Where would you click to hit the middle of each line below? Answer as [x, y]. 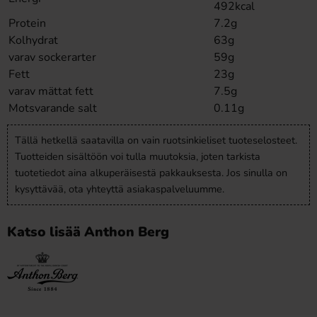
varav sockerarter [52, 57]
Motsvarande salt [53, 108]
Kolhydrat [33, 40]
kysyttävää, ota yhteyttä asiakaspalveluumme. [120, 189]
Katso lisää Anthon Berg [88, 232]
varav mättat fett [51, 91]
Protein [27, 23]
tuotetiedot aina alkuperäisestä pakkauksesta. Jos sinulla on [151, 173]
